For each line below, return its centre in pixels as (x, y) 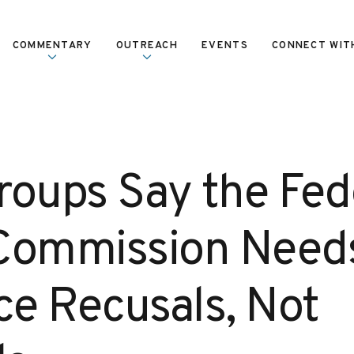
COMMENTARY (52, 46)
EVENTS (225, 46)
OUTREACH (147, 46)
